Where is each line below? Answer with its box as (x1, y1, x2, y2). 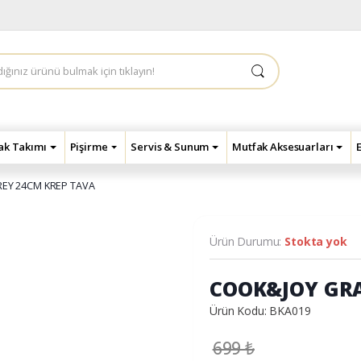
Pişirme (69, 139, 108, 154)
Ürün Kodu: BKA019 (210, 303, 311, 319)
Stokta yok (284, 234, 347, 250)
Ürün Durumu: (210, 234, 285, 250)
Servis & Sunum (131, 139, 210, 154)
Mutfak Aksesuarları (232, 139, 334, 154)
